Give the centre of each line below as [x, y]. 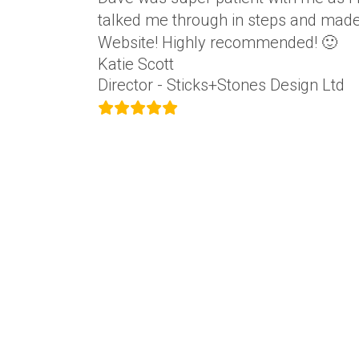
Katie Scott [136, 64]
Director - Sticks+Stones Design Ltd [221, 85]
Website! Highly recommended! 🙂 [218, 42]
